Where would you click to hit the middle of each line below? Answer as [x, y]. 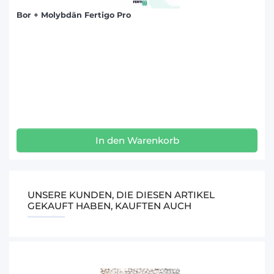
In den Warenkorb [137, 140]
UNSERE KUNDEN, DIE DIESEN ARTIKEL [121, 194]
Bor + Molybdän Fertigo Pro [74, 15]
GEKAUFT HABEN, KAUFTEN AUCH [110, 206]
